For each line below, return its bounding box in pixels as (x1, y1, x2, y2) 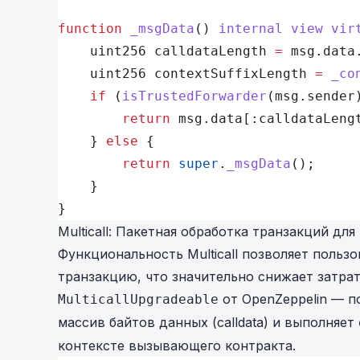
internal (219, 21, 283, 36)
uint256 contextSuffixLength (58, 66, 315, 81)
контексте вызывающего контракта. (58, 337, 296, 354)
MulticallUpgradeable (58, 292, 219, 307)
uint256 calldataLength (58, 43, 275, 59)
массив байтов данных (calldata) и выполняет (58, 314, 358, 330)
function (58, 21, 122, 36)
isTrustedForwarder (122, 88, 267, 104)
